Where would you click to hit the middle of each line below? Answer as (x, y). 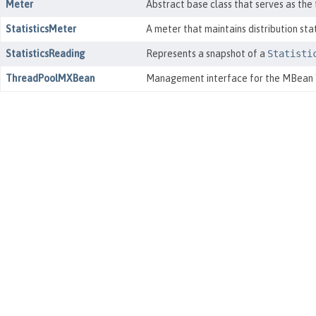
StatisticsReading (45, 54)
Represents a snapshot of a (206, 54)
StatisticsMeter (41, 29)
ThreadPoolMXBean (50, 78)
